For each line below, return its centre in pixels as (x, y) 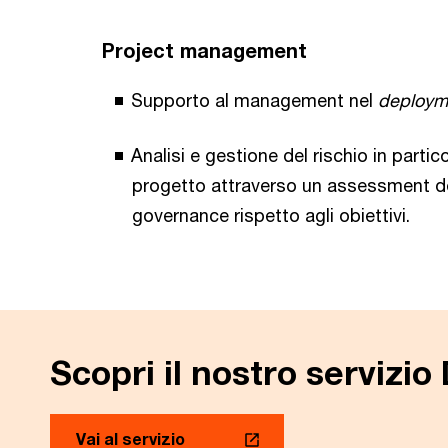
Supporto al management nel (254, 100)
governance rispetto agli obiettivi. (271, 215)
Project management (204, 51)
